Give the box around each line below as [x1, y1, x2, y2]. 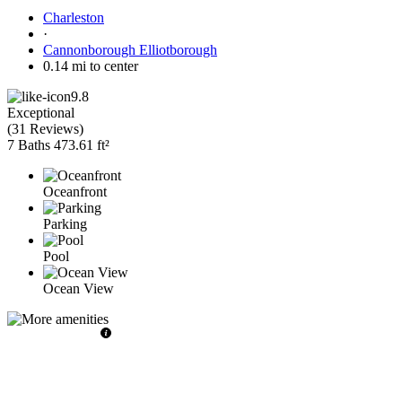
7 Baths [7, 136, 50, 153]
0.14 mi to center [43, 57, 138, 74]
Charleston [43, 9, 104, 25]
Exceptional [7, 104, 74, 120]
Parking [43, 215, 87, 232]
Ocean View [43, 280, 114, 296]
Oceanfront [43, 183, 107, 199]
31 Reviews [12, 120, 79, 136]
